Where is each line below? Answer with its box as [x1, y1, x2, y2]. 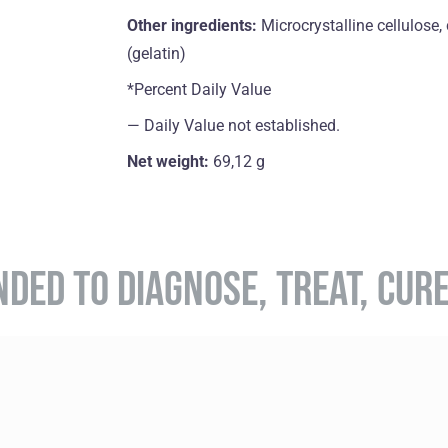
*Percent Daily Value [126, 79, 271, 99]
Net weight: [126, 151, 213, 171]
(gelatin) [126, 43, 186, 63]
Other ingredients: [126, 15, 261, 35]
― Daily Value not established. [126, 115, 340, 135]
